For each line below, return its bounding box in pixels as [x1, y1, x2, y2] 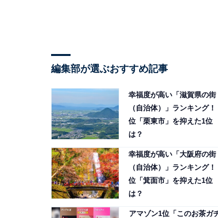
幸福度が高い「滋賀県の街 [128, 90, 216, 99]
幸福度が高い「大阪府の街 [128, 149, 216, 158]
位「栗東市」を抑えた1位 [128, 116, 213, 125]
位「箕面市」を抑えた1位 [128, 176, 213, 184]
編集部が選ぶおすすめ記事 [51, 63, 168, 74]
